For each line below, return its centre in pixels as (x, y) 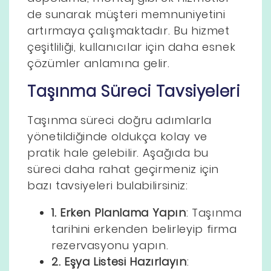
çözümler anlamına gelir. (99, 63)
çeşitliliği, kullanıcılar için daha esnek (132, 47)
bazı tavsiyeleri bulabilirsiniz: (108, 185)
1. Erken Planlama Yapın (119, 212)
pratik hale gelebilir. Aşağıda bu (118, 152)
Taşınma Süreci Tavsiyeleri (134, 91)
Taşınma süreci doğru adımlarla (119, 120)
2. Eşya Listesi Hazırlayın (119, 261)
